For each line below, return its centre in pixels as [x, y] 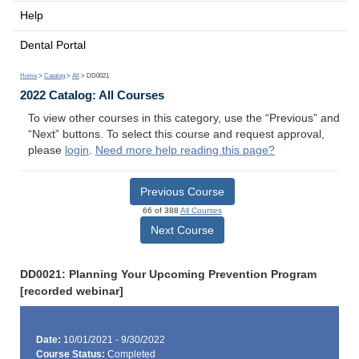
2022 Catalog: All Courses [92, 95]
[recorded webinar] [72, 291]
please [46, 151]
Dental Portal [53, 45]
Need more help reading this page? [185, 151]
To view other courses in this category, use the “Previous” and [184, 119]
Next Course [182, 230]
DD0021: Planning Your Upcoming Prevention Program [168, 274]
